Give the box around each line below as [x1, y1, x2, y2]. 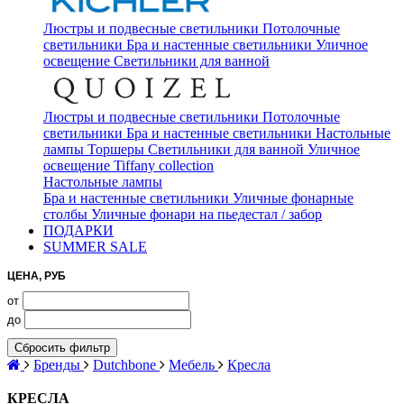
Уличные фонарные [233, 190, 353, 206]
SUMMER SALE [43, 239, 147, 254]
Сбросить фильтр [14, 341, 110, 354]
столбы [43, 207, 87, 222]
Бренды [33, 357, 80, 372]
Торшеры [87, 142, 144, 157]
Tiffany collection [114, 158, 214, 173]
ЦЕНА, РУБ [7, 270, 66, 282]
